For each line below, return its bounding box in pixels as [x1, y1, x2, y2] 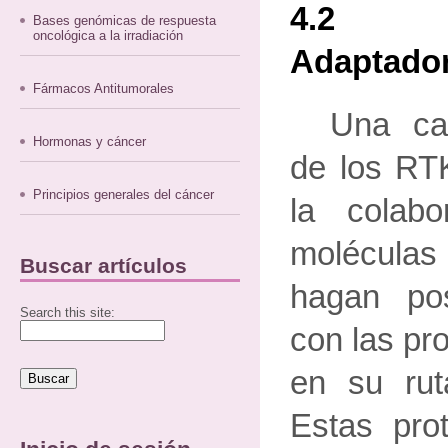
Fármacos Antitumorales [33, 81, 175, 96]
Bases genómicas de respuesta [33, 13, 217, 28]
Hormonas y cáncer [33, 134, 147, 149]
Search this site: [20, 305, 115, 320]
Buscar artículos [20, 254, 187, 277]
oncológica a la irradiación [33, 28, 184, 43]
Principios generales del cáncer [33, 187, 215, 202]
